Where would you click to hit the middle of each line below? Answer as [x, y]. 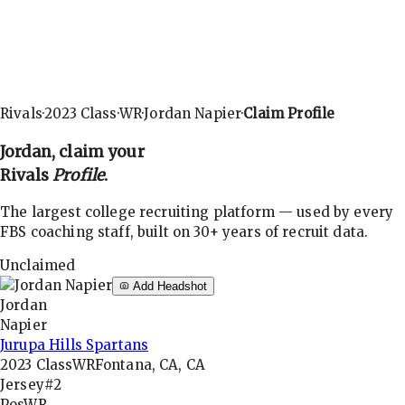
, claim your [98, 151]
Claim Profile [289, 113]
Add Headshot [168, 287]
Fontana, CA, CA [150, 365]
